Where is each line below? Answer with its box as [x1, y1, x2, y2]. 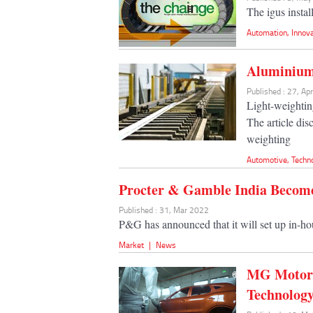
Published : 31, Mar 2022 [119, 203, 209, 216]
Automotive [247, 154, 288, 166]
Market [119, 238, 144, 251]
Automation [247, 27, 288, 39]
